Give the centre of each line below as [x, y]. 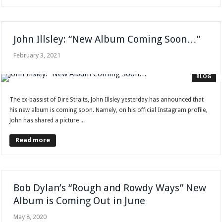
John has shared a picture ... [47, 121]
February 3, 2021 [37, 55]
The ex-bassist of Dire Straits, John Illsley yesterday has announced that [107, 100]
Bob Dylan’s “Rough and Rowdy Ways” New [110, 188]
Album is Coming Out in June [80, 201]
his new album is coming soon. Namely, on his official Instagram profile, [109, 110]
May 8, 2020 [30, 217]
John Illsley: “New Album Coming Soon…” [107, 39]
